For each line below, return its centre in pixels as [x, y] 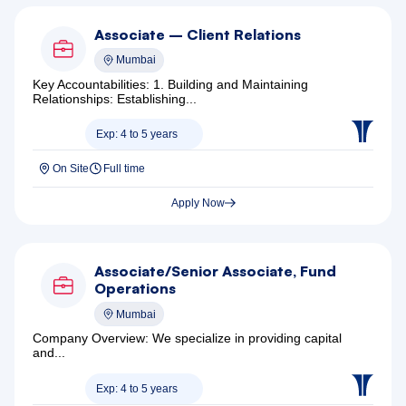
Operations [135, 289]
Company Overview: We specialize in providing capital [187, 338]
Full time [124, 169]
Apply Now [198, 203]
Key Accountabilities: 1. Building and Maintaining [170, 84]
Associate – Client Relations [197, 34]
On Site [71, 169]
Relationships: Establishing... [115, 98]
